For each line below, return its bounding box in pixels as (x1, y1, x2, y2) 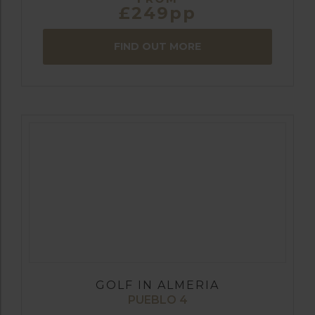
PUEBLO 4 (127, 292, 188, 307)
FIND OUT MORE (114, 39, 201, 53)
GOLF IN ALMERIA (96, 278, 219, 292)
